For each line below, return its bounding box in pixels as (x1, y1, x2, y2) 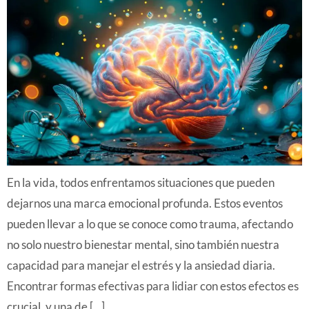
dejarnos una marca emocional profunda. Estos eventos (7, 196, 283, 211)
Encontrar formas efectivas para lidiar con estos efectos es (7, 279, 299, 294)
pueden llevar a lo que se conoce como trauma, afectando (7, 217, 293, 232)
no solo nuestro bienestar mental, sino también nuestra (7, 237, 279, 252)
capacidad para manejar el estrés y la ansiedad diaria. (7, 258, 275, 273)
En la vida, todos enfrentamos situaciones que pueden (7, 175, 275, 190)
